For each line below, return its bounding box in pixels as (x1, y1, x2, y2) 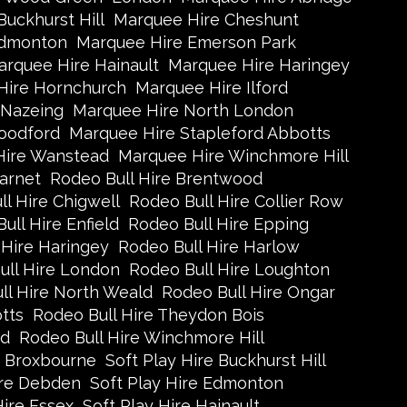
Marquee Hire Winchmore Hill (117, 146, 349, 165)
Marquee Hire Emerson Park (76, 33, 296, 52)
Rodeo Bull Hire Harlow (118, 237, 300, 256)
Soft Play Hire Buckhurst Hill (104, 351, 326, 370)
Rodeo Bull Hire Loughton (128, 260, 330, 279)
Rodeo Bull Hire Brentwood (49, 169, 263, 188)
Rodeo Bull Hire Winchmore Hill (19, 328, 264, 347)
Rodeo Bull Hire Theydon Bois (33, 305, 264, 324)
